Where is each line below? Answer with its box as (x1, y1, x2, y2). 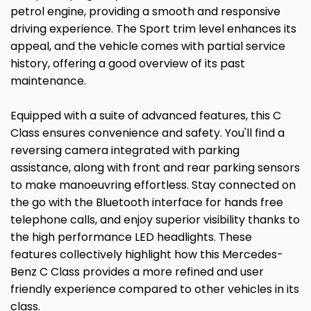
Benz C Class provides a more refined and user (10, 264, 264, 280)
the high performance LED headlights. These (10, 229, 252, 246)
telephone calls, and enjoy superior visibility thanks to (10, 212, 300, 228)
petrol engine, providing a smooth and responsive (10, 3, 280, 20)
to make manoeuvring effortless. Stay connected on (10, 177, 296, 194)
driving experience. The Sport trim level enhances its (10, 21, 296, 37)
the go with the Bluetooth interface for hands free (10, 194, 283, 211)
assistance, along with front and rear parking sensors (10, 160, 300, 176)
